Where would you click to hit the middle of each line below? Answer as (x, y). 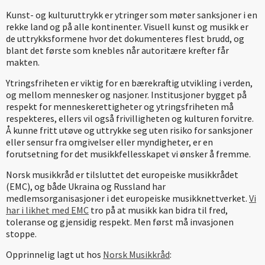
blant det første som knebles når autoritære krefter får (117, 50)
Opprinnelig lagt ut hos (54, 254)
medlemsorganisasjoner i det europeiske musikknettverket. (127, 198)
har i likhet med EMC (47, 210)
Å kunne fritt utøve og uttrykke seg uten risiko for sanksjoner (129, 130)
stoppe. (21, 233)
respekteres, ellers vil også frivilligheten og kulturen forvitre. (130, 118)
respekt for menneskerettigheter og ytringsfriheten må (120, 106)
